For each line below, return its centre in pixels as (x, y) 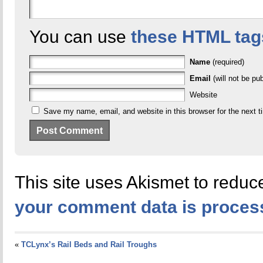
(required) (228, 62)
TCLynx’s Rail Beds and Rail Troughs (89, 245)
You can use (80, 37)
